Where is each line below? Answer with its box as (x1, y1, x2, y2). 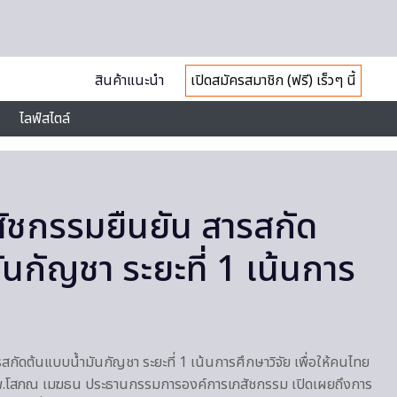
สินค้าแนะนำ (94, 70, 164, 91)
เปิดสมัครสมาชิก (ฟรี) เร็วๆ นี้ (190, 70, 356, 91)
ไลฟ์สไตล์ (19, 108, 70, 129)
